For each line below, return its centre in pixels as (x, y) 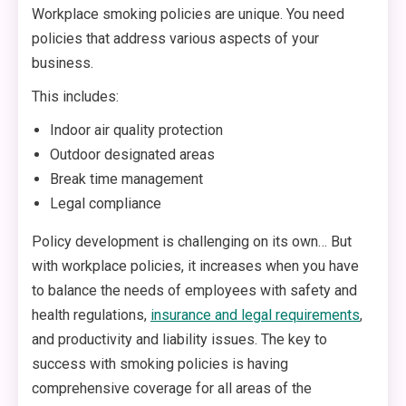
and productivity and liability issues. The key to (179, 340)
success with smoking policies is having (160, 364)
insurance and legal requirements (255, 315)
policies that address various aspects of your (175, 39)
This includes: (75, 97)
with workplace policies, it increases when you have (195, 266)
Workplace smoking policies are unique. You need (188, 14)
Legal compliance (106, 204)
